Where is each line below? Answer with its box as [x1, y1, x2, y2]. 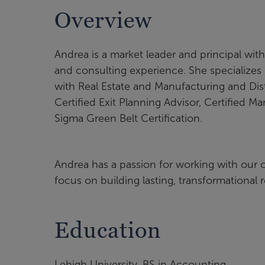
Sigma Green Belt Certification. [54, 112, 202, 125]
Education [54, 217, 161, 243]
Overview [54, 7, 152, 33]
